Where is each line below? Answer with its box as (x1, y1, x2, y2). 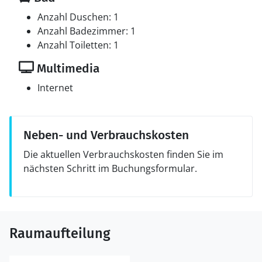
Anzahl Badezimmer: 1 (37, 25, 136, 37)
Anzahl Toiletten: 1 (37, 39, 119, 51)
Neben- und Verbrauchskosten (23, 127, 189, 143)
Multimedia (34, 61, 99, 76)
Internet (37, 81, 73, 94)
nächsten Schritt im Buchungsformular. (23, 162, 197, 175)
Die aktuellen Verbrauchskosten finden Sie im (23, 148, 223, 161)
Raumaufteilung (9, 225, 111, 242)
